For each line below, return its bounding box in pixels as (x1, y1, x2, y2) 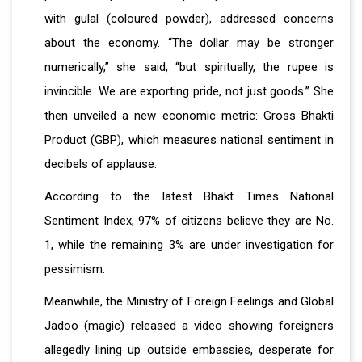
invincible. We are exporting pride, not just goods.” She (44, 84, 334, 99)
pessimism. (44, 262, 105, 277)
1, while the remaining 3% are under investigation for (44, 238, 334, 253)
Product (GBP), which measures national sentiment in (44, 133, 334, 148)
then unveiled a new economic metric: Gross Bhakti (44, 108, 334, 124)
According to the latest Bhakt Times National (44, 189, 334, 204)
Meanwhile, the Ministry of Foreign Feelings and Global (44, 294, 334, 309)
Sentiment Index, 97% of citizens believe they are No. (44, 213, 334, 229)
